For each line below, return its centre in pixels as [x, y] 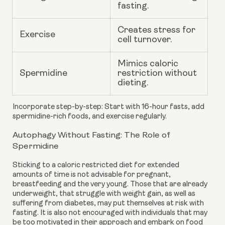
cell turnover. [145, 40]
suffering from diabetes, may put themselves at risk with [108, 204]
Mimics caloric [148, 64]
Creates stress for [156, 31]
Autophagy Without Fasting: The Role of [91, 136]
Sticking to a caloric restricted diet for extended [96, 166]
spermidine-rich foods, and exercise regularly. [90, 117]
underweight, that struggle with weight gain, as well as [104, 194]
